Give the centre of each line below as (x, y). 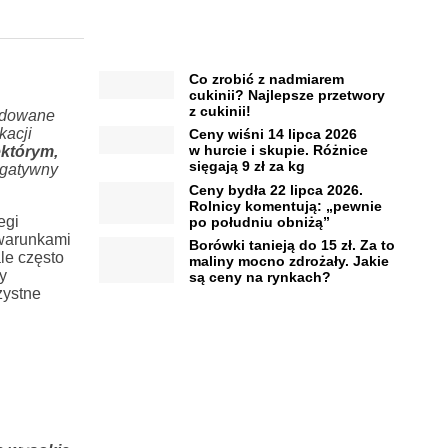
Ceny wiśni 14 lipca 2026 (272, 134)
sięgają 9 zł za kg (246, 166)
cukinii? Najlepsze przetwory (286, 94)
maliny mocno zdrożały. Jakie (288, 261)
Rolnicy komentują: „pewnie (285, 205)
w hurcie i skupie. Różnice (278, 150)
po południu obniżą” (259, 221)
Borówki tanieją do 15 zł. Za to (291, 245)
